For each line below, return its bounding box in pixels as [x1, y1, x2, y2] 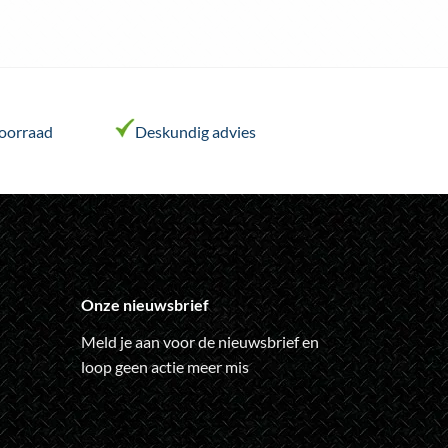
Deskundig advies [135, 121, 257, 141]
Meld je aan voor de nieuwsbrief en [80, 331, 319, 351]
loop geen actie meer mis [80, 356, 249, 376]
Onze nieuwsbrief [80, 294, 209, 314]
